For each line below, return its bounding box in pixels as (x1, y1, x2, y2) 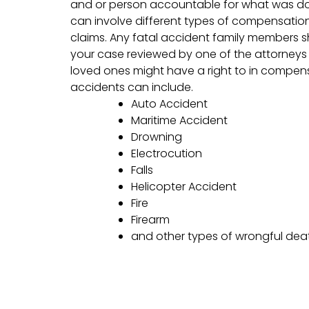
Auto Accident (131, 96, 208, 112)
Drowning (131, 129, 182, 146)
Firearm (131, 212, 170, 228)
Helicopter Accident (131, 179, 237, 195)
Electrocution (131, 146, 202, 162)
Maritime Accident (131, 112, 228, 129)
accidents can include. (70, 79, 193, 96)
